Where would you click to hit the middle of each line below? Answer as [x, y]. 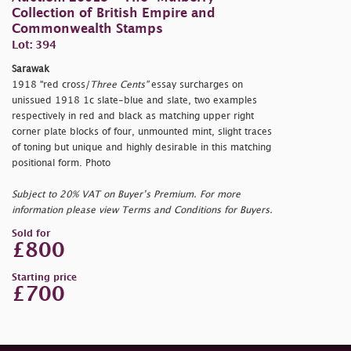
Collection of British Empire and [114, 13]
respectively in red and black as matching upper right [133, 116]
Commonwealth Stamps [87, 29]
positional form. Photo [61, 163]
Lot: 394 [34, 45]
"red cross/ [65, 85]
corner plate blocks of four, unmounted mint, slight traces [142, 132]
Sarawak [31, 69]
